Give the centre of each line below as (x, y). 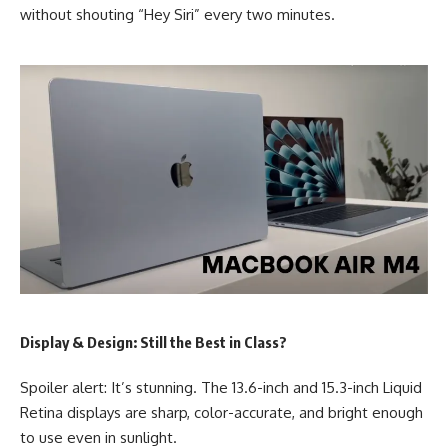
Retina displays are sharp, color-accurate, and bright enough (221, 413)
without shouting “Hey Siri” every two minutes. (177, 15)
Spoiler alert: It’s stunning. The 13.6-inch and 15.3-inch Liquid (221, 388)
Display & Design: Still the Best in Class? (153, 341)
